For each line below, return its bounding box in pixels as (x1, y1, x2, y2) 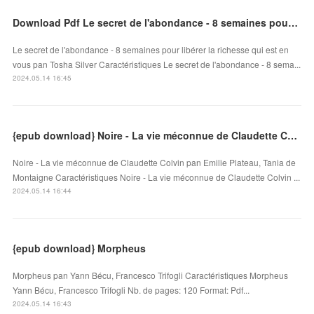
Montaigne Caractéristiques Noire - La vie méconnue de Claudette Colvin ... (13, 170, 301, 183)
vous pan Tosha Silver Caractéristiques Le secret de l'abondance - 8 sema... (13, 57, 301, 70)
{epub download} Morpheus (13, 240, 146, 255)
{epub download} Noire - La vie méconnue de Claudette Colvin (287, 128, 298, 142)
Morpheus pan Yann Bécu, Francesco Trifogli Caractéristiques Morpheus (13, 268, 289, 281)
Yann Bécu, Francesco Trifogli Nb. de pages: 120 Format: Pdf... (13, 283, 250, 296)
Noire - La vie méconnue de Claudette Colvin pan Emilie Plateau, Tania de (13, 156, 296, 168)
